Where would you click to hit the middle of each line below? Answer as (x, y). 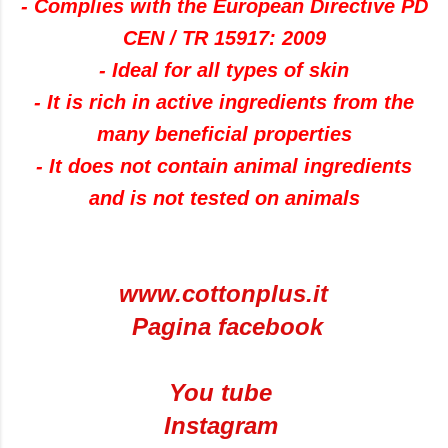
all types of (250, 69)
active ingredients (241, 101)
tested (219, 197)
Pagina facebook (227, 326)
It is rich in (98, 101)
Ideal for (151, 69)
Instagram (220, 425)
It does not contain (138, 165)
